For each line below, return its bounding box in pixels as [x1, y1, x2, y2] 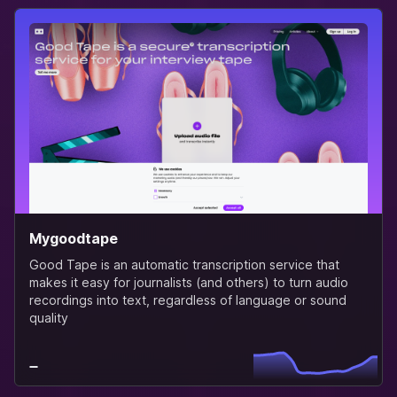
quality [29, 309, 68, 325]
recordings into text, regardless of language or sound [29, 292, 346, 307]
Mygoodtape [29, 229, 118, 247]
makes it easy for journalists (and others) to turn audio [29, 274, 348, 290]
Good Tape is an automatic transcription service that [29, 256, 339, 272]
